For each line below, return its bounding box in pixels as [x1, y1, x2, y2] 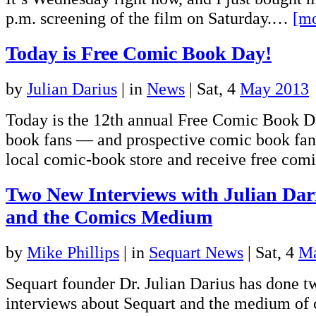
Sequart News [149, 242, 243, 262]
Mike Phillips [27, 242, 119, 262]
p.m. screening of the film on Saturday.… [6, 8, 293, 28]
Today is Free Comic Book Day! [6, 42, 272, 65]
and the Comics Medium [6, 206, 212, 229]
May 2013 [240, 79, 309, 99]
